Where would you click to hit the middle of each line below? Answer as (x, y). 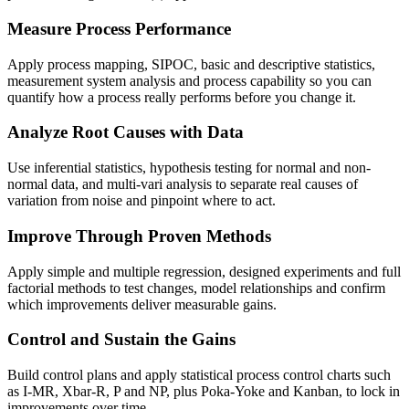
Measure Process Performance (119, 29)
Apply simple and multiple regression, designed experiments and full (204, 271)
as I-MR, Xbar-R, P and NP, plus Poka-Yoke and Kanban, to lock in (204, 392)
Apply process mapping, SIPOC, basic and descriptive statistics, (191, 64)
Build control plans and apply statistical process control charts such (199, 375)
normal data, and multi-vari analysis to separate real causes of (183, 184)
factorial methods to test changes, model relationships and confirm (196, 288)
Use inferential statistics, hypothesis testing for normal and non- (189, 168)
